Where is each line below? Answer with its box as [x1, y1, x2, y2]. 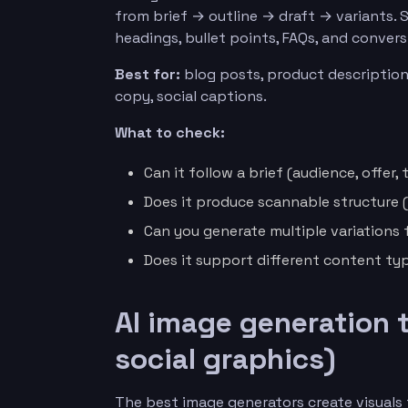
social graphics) [115, 341, 336, 377]
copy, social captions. [115, 87, 267, 106]
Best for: [115, 65, 180, 84]
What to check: [115, 123, 225, 142]
